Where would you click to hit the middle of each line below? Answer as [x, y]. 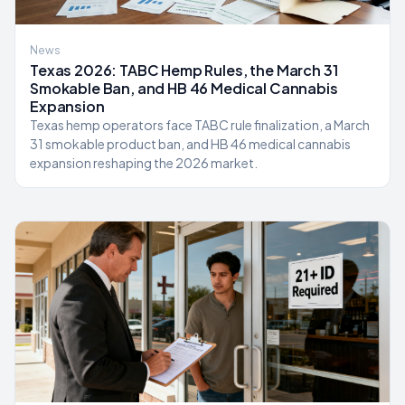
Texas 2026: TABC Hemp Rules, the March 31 [184, 70]
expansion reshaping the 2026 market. [144, 163]
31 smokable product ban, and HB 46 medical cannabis [190, 144]
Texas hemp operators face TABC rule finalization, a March [200, 125]
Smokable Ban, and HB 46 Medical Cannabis [184, 88]
